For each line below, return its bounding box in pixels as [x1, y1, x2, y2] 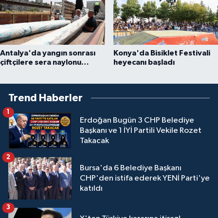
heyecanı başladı [113, 58, 175, 67]
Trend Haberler [8, 93, 83, 104]
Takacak [80, 137, 109, 145]
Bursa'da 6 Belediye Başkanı [80, 164, 182, 173]
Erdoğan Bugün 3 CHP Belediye [80, 116, 194, 125]
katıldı [80, 184, 103, 193]
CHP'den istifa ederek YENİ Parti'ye [80, 174, 210, 183]
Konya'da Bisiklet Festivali [113, 49, 210, 57]
